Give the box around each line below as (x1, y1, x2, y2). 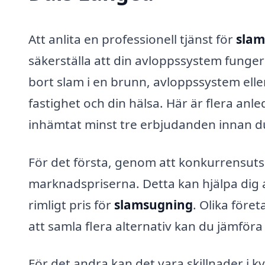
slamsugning (114, 196, 193, 213)
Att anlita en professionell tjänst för (28, 30, 236, 47)
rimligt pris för (28, 196, 114, 213)
